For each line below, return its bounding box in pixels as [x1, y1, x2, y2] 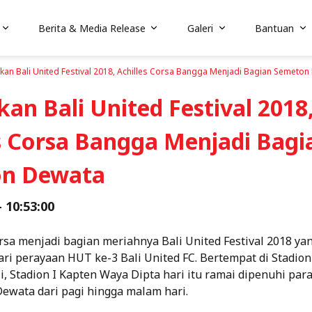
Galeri [187, 21, 213, 35]
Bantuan [255, 21, 294, 35]
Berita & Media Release [38, 21, 146, 35]
